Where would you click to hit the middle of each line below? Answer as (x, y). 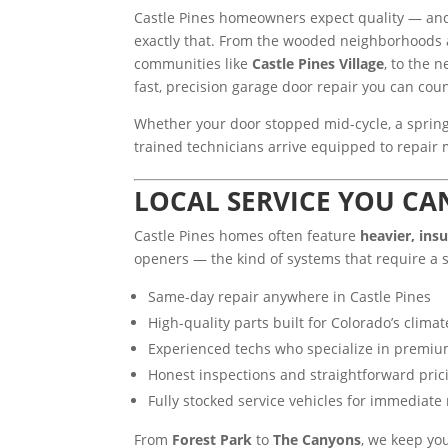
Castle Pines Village (318, 63)
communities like (193, 63)
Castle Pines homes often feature (247, 235)
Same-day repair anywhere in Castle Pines (290, 296)
